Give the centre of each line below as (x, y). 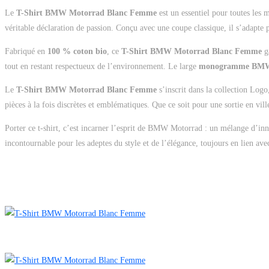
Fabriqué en (26, 51)
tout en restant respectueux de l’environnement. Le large (102, 66)
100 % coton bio (77, 51)
